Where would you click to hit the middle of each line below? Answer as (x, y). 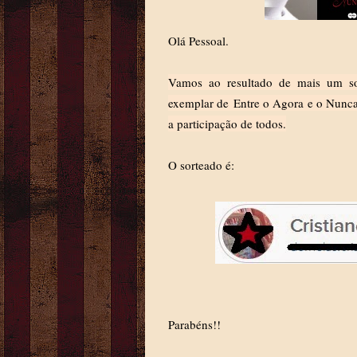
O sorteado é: (201, 165)
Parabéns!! (194, 324)
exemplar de (201, 103)
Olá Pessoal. (198, 41)
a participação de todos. (227, 124)
